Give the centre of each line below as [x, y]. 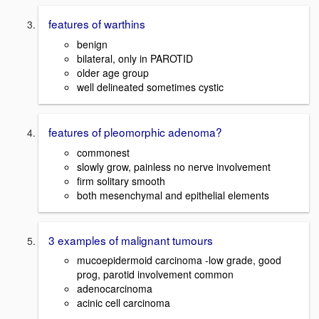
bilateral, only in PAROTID [135, 59]
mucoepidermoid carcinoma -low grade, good [179, 260]
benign [92, 45]
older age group [113, 73]
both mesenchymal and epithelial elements [173, 195]
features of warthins [97, 24]
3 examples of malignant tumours [131, 240]
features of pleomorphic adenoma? [135, 132]
